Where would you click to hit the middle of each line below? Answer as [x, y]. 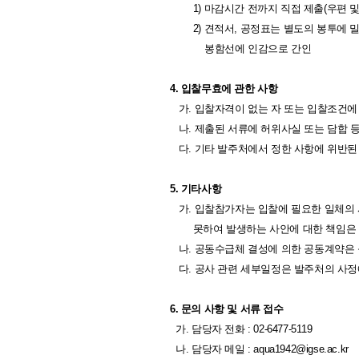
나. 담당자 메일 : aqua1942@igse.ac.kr [259, 349]
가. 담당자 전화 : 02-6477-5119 [241, 329]
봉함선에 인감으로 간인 [241, 48]
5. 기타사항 [196, 189]
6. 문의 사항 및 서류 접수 [227, 309]
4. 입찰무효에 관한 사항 [224, 89]
